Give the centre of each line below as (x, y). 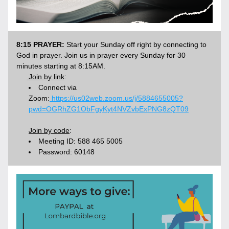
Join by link (45, 77)
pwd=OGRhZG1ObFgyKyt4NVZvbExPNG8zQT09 (109, 109)
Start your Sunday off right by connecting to (135, 44)
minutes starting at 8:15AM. (61, 66)
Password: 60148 (66, 152)
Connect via (58, 87)
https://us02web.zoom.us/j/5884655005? (116, 98)
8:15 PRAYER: (40, 44)
